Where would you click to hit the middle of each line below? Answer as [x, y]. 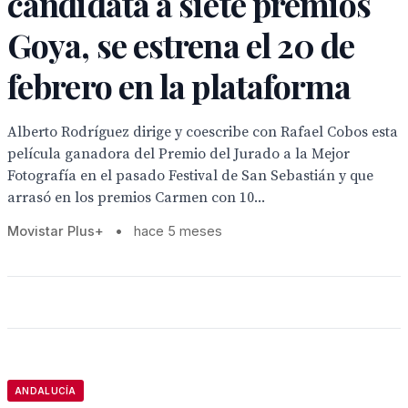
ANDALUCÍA [46, 391]
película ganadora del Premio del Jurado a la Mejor [178, 154]
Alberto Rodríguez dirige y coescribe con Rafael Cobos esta [203, 132]
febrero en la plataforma [179, 86]
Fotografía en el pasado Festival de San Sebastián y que [190, 176]
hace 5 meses [178, 231]
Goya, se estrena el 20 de [181, 45]
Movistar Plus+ [56, 231]
